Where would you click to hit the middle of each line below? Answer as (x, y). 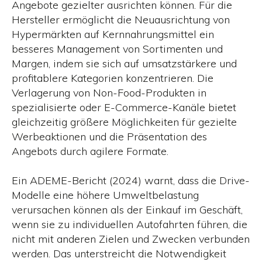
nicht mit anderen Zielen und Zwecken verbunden (131, 239)
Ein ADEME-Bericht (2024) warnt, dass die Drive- (131, 180)
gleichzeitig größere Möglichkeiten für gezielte (124, 122)
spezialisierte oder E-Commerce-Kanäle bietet (124, 107)
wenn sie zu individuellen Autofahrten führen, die (130, 224)
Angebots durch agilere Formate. (90, 151)
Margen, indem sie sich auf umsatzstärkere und (124, 63)
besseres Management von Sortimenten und (117, 49)
